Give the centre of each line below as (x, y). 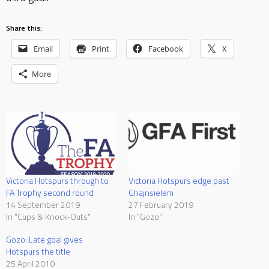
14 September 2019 (43, 205)
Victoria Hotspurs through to (57, 181)
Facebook (166, 49)
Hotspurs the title (38, 252)
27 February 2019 (161, 205)
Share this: (24, 28)
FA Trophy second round (50, 193)
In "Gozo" (145, 217)
